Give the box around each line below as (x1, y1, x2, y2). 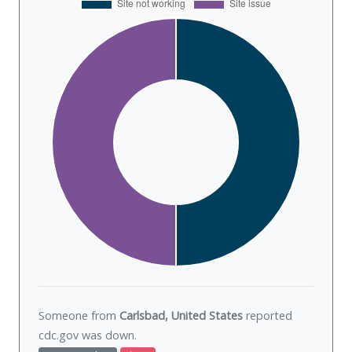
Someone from (38, 308, 119, 324)
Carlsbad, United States (119, 308, 243, 324)
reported (243, 308, 292, 324)
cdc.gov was (38, 328, 105, 343)
